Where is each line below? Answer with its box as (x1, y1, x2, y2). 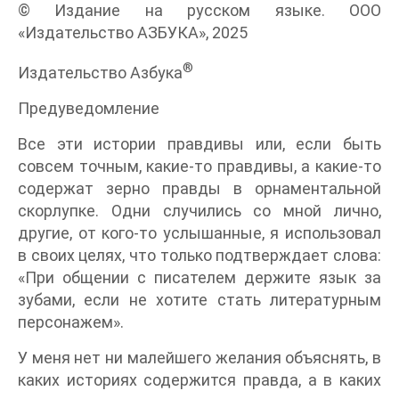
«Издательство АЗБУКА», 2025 (18, 23, 248, 43)
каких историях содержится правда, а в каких (18, 370, 381, 390)
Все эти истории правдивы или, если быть (18, 134, 381, 154)
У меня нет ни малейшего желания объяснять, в (18, 348, 381, 368)
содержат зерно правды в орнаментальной (18, 179, 381, 199)
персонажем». (18, 313, 124, 332)
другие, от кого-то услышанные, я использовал (18, 224, 381, 243)
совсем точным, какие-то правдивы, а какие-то (18, 157, 381, 176)
